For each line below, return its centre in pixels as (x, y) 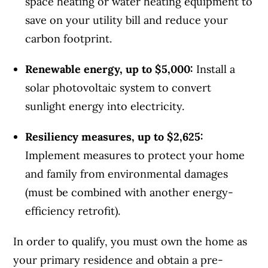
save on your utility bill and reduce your (127, 20)
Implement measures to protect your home (135, 155)
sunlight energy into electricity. (105, 106)
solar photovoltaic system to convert (118, 87)
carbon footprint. (69, 38)
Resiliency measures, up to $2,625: (115, 136)
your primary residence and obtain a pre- (118, 260)
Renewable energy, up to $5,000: (109, 69)
